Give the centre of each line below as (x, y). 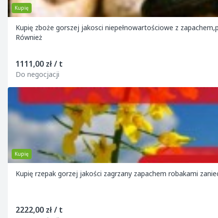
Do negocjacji (37, 74)
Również (29, 37)
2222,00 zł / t (39, 210)
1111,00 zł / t (39, 64)
